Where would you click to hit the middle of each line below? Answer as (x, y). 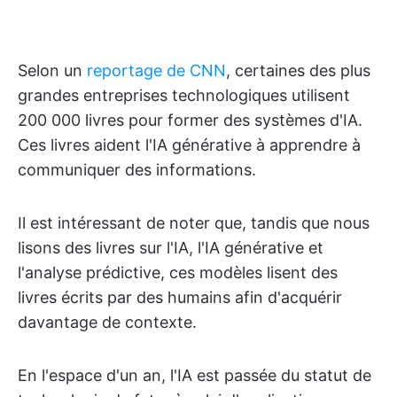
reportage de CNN (156, 70)
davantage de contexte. (107, 322)
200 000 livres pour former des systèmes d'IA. (190, 120)
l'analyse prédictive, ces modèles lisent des (178, 272)
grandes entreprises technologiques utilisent (184, 95)
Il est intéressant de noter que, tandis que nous (194, 223)
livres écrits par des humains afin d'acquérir (180, 297)
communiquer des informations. (137, 170)
